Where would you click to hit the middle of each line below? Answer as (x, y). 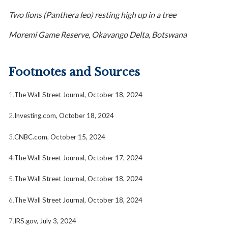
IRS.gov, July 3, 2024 (45, 221)
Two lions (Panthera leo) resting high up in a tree (92, 15)
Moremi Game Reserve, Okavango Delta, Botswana (98, 34)
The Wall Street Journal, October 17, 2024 (78, 158)
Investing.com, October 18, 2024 (64, 116)
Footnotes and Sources (74, 72)
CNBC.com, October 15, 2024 (60, 137)
